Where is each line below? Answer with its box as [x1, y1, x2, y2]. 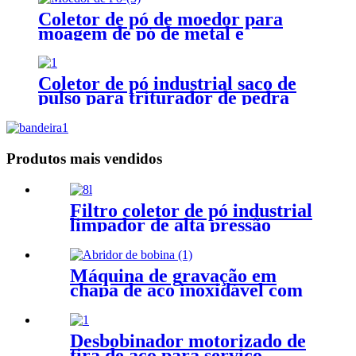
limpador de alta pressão [70, 214, 271, 235]
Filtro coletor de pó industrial [70, 199, 312, 221]
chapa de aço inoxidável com [70, 279, 303, 300]
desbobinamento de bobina [70, 293, 287, 315]
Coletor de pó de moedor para [38, 8, 283, 29]
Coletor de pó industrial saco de [38, 73, 296, 95]
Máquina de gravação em [70, 265, 277, 286]
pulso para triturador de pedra [38, 87, 289, 109]
